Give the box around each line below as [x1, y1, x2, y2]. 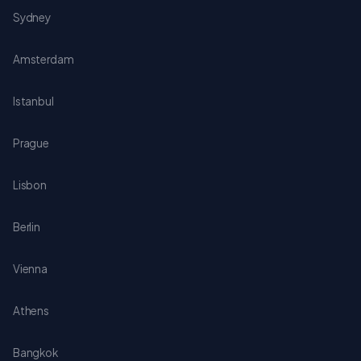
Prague [13, 135, 49, 150]
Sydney [13, 10, 51, 24]
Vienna [13, 261, 48, 276]
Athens [13, 303, 49, 317]
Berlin [13, 219, 40, 234]
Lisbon [13, 177, 47, 192]
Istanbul [13, 93, 54, 108]
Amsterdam [13, 52, 74, 66]
